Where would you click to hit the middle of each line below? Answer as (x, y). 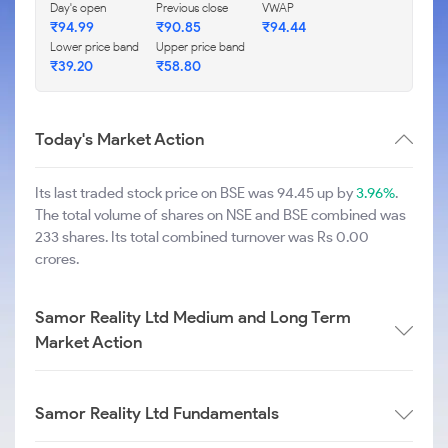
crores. (57, 259)
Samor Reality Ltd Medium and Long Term (193, 317)
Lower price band (94, 46)
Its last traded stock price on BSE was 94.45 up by (195, 193)
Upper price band (200, 46)
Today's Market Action (119, 139)
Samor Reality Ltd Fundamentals (157, 413)
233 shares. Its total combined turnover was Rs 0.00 (202, 237)
